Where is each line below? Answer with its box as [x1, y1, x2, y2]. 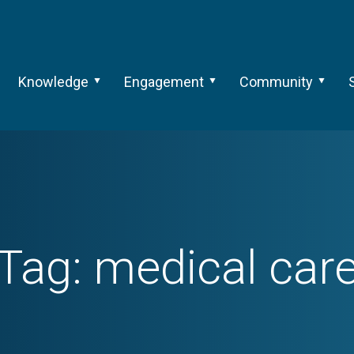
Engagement [123, 73, 204, 90]
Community [239, 73, 313, 90]
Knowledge [17, 73, 88, 90]
